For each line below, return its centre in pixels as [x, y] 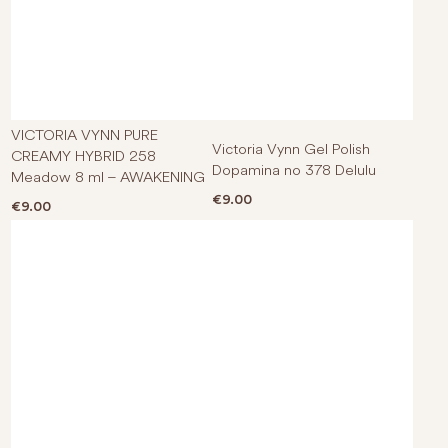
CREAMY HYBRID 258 [84, 155]
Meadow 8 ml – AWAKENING [108, 176]
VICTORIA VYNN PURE [85, 134]
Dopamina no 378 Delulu [294, 169]
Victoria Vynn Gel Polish [291, 148]
